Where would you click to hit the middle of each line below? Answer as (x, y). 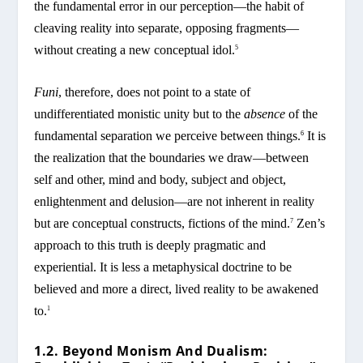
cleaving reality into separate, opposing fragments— (167, 28)
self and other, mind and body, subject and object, (160, 180)
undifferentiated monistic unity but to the (139, 114)
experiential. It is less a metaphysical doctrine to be (163, 267)
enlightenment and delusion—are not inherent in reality (175, 202)
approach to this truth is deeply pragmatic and (150, 246)
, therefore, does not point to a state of (155, 92)
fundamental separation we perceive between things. (168, 136)
